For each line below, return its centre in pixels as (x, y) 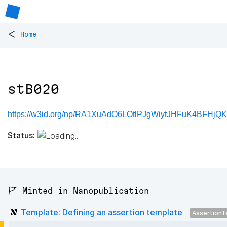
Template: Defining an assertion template (102, 212)
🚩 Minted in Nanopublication (78, 191)
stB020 (33, 89)
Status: (21, 135)
